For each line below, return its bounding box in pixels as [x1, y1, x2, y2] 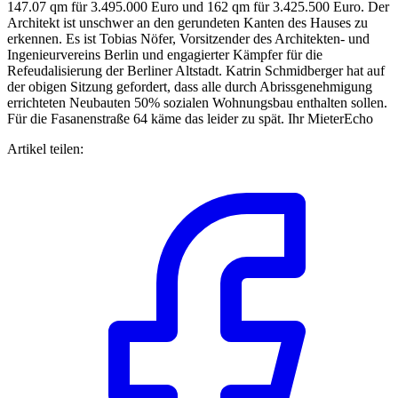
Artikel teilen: [7, 140, 84, 156]
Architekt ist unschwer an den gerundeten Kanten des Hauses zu [7, 14, 368, 30]
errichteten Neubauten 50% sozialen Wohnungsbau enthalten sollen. [7, 94, 387, 110]
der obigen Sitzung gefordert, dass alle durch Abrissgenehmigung [7, 78, 372, 94]
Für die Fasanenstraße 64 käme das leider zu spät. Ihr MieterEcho [7, 110, 373, 126]
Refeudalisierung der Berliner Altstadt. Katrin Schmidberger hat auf [7, 62, 385, 78]
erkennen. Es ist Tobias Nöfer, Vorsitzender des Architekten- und [7, 30, 370, 46]
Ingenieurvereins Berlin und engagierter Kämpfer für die [7, 46, 322, 62]
